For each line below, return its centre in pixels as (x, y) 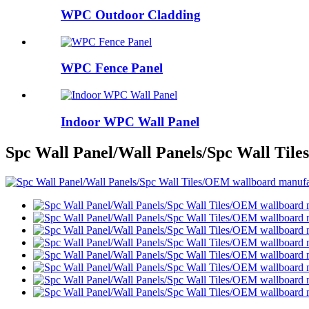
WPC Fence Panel (112, 68)
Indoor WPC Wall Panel (130, 121)
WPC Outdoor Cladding (131, 14)
